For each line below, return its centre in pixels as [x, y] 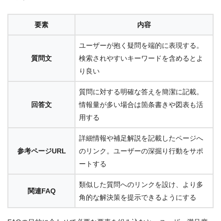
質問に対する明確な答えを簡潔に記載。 [141, 92]
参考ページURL [41, 151]
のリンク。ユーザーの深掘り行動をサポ [141, 151]
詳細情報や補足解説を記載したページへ [141, 138]
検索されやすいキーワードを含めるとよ [141, 58]
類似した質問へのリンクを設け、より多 [141, 185]
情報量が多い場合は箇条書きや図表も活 [141, 105]
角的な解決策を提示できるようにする [138, 198]
